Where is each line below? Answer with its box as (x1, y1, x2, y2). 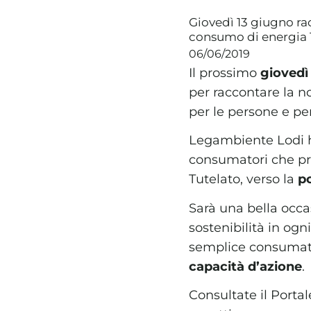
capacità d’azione (189, 258, 302, 274)
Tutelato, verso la (189, 171, 298, 187)
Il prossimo (189, 65, 260, 81)
